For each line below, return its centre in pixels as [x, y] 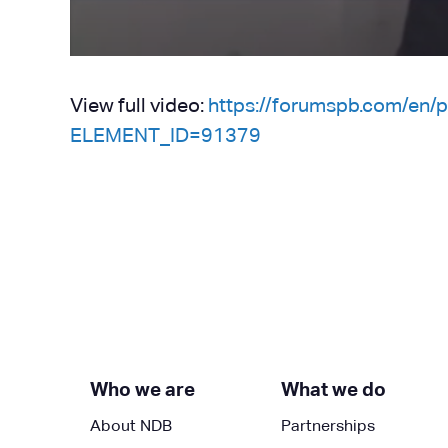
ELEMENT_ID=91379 [165, 136]
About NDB [131, 427]
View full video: [139, 106]
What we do [333, 390]
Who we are [142, 390]
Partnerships [327, 427]
